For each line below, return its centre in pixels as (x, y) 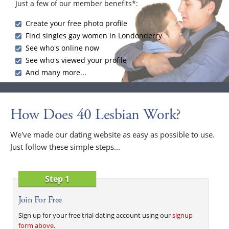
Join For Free (40, 199)
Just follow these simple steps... (65, 146)
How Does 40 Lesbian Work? (96, 114)
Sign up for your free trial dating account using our (95, 215)
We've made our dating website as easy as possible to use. (112, 134)
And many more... (56, 72)
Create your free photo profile (76, 23)
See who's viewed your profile (76, 60)
